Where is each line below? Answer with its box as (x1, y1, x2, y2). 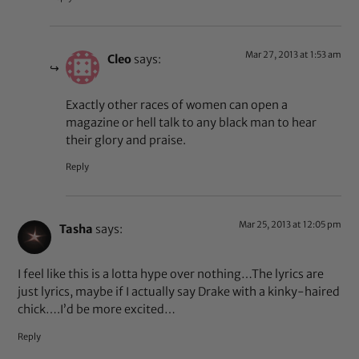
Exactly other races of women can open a (66, 97, 288, 112)
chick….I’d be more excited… (18, 302, 176, 317)
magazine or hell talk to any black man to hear (66, 115, 317, 130)
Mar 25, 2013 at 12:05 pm (238, 218, 341, 230)
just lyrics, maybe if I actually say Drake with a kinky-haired (18, 284, 341, 300)
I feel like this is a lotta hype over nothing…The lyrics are (18, 267, 325, 282)
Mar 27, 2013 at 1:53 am (244, 49, 341, 61)
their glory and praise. (66, 132, 187, 147)
